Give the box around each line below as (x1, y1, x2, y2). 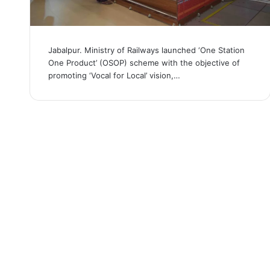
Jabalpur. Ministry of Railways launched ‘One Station (48, 45, 245, 55)
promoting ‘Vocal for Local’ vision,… (48, 71, 180, 81)
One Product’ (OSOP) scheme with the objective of (48, 58, 240, 68)
